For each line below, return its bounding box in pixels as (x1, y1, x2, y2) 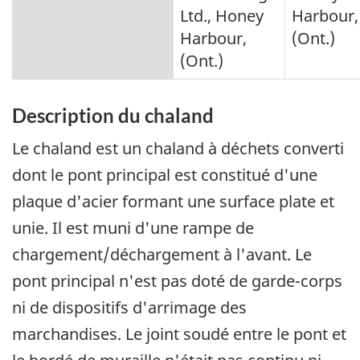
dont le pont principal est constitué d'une (12, 164, 317, 186)
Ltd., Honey (180, 4, 264, 27)
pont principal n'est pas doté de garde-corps (12, 270, 342, 292)
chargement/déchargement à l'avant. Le (12, 243, 312, 266)
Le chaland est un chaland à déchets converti (12, 137, 344, 160)
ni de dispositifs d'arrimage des (12, 297, 247, 319)
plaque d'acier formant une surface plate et (12, 190, 334, 213)
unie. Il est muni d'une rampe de (12, 217, 254, 239)
